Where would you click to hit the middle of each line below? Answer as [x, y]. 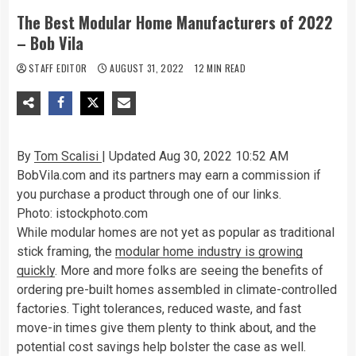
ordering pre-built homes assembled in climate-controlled [177, 289]
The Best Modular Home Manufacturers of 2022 [175, 22]
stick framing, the [66, 251]
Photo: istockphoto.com [82, 213]
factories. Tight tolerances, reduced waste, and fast [159, 308]
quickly [36, 270]
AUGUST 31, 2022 [147, 68]
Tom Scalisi [68, 156]
